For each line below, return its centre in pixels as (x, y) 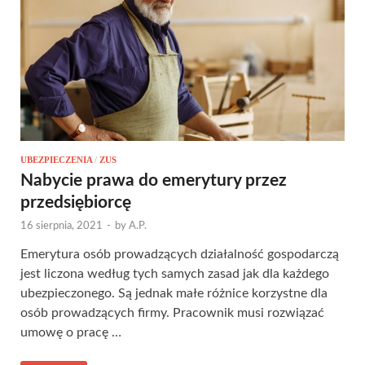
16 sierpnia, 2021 (62, 226)
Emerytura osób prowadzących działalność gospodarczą (180, 254)
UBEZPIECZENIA (56, 159)
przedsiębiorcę (76, 202)
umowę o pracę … (71, 332)
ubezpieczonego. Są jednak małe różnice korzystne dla (174, 293)
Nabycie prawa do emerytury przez (154, 180)
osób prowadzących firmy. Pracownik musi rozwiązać (172, 312)
